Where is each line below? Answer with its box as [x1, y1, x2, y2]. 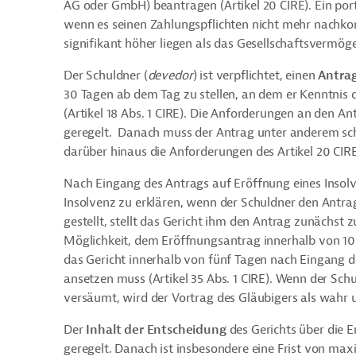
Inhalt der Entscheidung [86, 322, 226, 338]
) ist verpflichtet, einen [192, 68, 319, 83]
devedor [147, 68, 193, 83]
